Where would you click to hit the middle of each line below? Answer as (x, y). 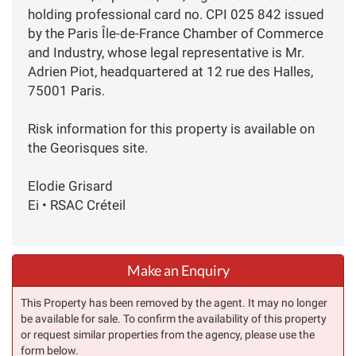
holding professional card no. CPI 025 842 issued (176, 14)
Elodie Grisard (70, 186)
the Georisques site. (88, 147)
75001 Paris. (66, 90)
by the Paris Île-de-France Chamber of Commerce (176, 33)
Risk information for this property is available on (171, 128)
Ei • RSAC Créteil (77, 205)
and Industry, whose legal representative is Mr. (166, 52)
